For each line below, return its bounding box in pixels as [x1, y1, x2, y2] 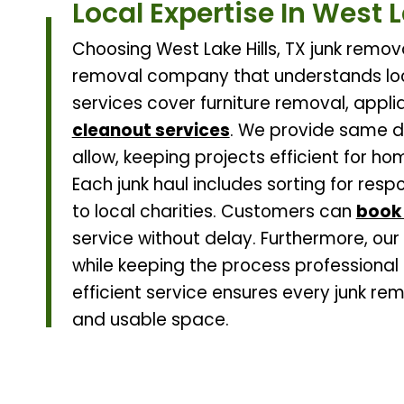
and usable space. [71, 308, 229, 333]
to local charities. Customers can [71, 199, 356, 225]
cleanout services [71, 118, 230, 143]
